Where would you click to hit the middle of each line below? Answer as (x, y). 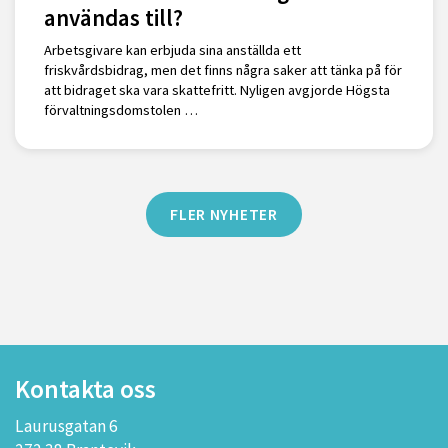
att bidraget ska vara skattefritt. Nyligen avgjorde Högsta (216, 90)
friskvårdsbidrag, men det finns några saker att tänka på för (222, 70)
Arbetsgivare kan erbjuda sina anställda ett (172, 50)
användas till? (113, 18)
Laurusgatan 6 (66, 426)
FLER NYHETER (224, 214)
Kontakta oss (85, 389)
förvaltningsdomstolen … (120, 110)
